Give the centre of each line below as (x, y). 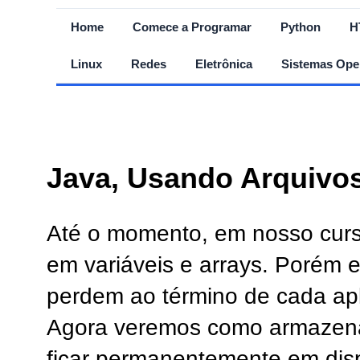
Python (301, 27)
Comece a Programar (192, 27)
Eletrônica (224, 64)
